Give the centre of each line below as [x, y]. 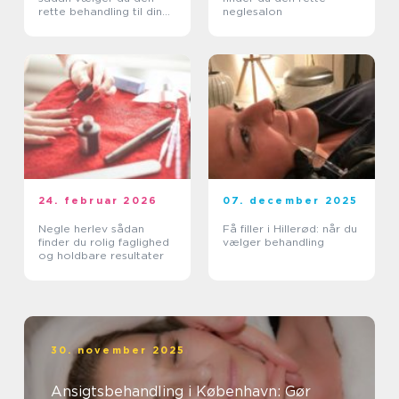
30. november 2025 [118, 350]
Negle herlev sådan [75, 228]
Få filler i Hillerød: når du [290, 228]
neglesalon [252, 11]
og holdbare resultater [101, 255]
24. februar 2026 [98, 200]
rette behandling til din [100, 11]
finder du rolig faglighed [104, 242]
